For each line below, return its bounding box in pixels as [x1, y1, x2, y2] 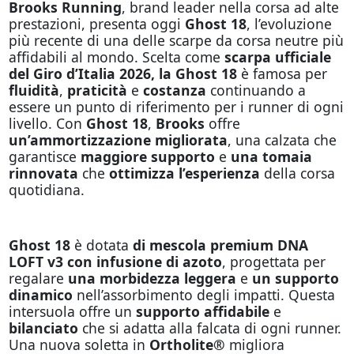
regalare [8, 268, 68, 288]
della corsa [259, 163, 335, 183]
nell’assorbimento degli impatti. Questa [76, 284, 335, 304]
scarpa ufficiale [224, 47, 331, 66]
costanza [142, 80, 210, 100]
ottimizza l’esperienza [108, 163, 260, 183]
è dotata [70, 235, 133, 254]
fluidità [8, 80, 59, 100]
